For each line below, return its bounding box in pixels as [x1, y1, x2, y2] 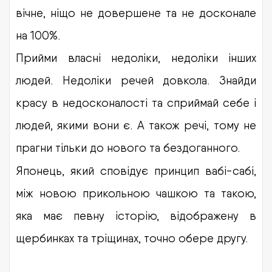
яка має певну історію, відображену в [16, 208, 256, 222]
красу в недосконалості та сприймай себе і [16, 95, 256, 109]
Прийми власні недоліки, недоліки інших [16, 50, 256, 64]
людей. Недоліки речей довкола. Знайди [16, 73, 256, 87]
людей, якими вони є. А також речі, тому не [16, 118, 256, 132]
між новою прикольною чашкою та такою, [16, 186, 256, 200]
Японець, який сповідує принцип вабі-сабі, [16, 163, 256, 177]
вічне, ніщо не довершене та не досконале [16, 5, 256, 19]
